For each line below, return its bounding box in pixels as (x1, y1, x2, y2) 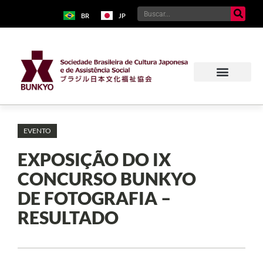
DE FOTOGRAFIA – (18, 187, 171, 208)
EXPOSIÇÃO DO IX (18, 148, 171, 170)
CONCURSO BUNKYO (18, 167, 196, 189)
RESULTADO (18, 206, 119, 228)
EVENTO (23, 126, 51, 135)
